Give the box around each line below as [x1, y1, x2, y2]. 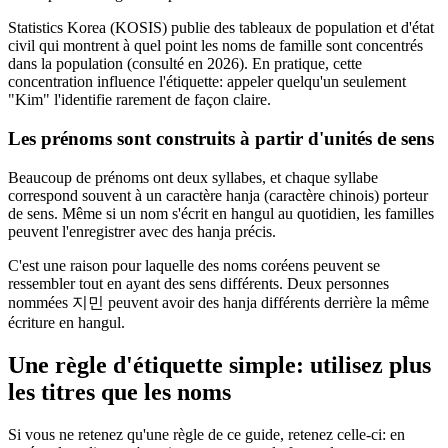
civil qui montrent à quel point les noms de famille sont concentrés [8, 37, 423, 55]
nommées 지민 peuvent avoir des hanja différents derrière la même [8, 293, 429, 311]
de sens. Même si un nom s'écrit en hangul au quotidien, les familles [8, 204, 434, 222]
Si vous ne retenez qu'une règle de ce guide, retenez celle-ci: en [8, 425, 405, 443]
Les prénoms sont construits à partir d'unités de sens [8, 128, 434, 150]
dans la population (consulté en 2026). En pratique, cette [8, 55, 362, 73]
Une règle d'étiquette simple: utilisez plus [8, 351, 431, 378]
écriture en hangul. [8, 313, 125, 331]
